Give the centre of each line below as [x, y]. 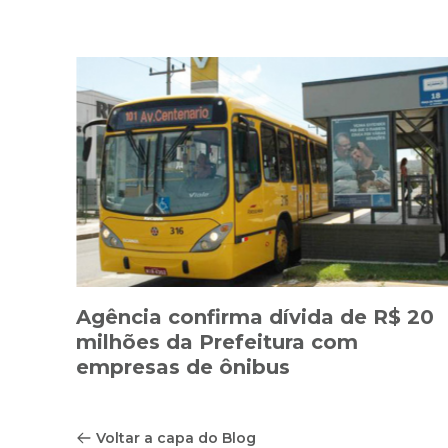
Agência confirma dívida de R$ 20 [255, 317]
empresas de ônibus [183, 367]
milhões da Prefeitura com [217, 342]
